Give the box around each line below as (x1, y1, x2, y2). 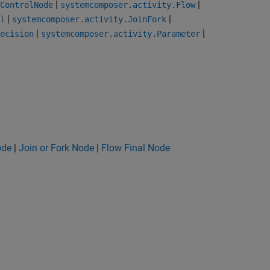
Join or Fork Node (19, 142, 94, 154)
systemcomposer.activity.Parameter (41, 29, 200, 39)
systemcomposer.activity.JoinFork (12, 14, 166, 24)
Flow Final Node (101, 142, 170, 154)
